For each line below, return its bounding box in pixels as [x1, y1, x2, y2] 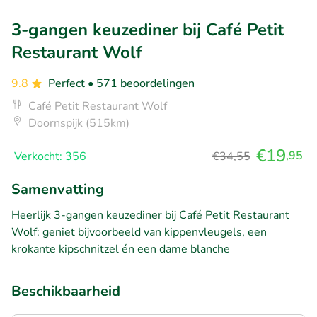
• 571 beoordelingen [88, 75, 195, 91]
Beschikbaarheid [11, 281, 120, 301]
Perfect [48, 75, 88, 91]
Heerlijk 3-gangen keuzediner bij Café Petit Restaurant [11, 207, 289, 223]
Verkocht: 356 [14, 148, 86, 164]
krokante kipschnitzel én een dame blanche [11, 241, 230, 257]
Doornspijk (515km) [28, 115, 129, 131]
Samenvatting [11, 179, 104, 199]
